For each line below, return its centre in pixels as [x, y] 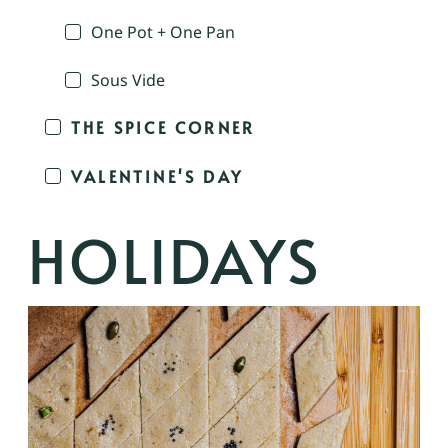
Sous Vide [128, 79]
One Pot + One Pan [163, 31]
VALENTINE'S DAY [157, 175]
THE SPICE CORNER [163, 127]
